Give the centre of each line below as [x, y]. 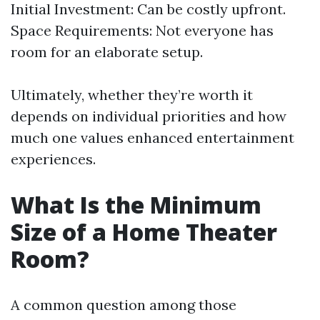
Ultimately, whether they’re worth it [132, 95]
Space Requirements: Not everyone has [142, 30]
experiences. [53, 159]
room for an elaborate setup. [107, 52]
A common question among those [124, 305]
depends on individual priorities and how [149, 116]
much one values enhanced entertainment [152, 137]
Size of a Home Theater [144, 232]
